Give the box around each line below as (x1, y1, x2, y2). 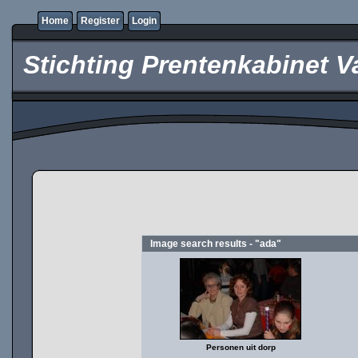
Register (81, 15, 120, 26)
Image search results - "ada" (150, 238, 281, 249)
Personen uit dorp (205, 343, 276, 352)
